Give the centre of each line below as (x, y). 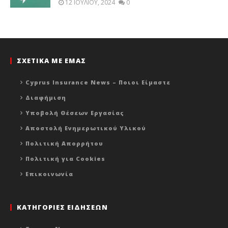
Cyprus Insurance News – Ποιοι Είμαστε (98, 82)
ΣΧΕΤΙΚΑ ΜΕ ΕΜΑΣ (51, 61)
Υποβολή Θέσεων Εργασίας (75, 113)
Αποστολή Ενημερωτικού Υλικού (86, 128)
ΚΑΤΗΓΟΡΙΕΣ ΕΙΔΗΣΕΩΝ (62, 207)
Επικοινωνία (49, 174)
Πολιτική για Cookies (65, 159)
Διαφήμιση (46, 98)
